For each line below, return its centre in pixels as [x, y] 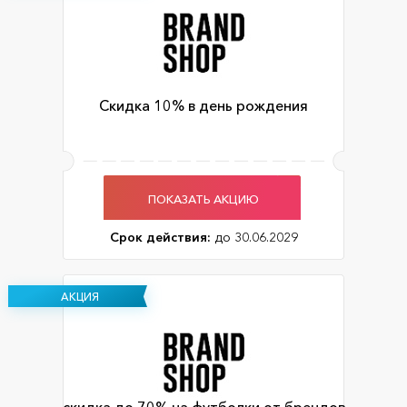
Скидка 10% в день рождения [203, 106]
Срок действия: [160, 238]
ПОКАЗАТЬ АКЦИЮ [203, 199]
